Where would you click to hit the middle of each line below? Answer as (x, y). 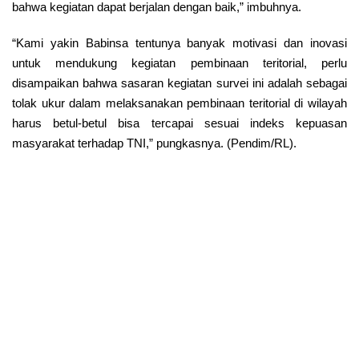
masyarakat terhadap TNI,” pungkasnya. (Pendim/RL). (154, 143)
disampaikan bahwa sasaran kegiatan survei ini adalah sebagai (179, 83)
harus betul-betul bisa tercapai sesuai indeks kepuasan (179, 123)
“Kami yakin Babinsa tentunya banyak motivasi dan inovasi (179, 43)
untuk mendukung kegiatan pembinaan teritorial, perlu (179, 63)
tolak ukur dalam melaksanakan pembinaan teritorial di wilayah (179, 103)
